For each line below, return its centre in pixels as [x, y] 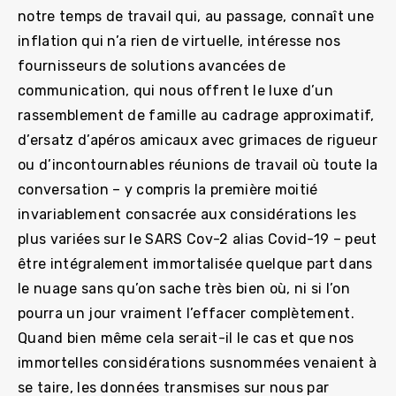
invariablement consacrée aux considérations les [187, 214]
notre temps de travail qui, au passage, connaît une [196, 16]
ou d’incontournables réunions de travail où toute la [198, 164]
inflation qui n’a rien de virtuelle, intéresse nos [179, 41]
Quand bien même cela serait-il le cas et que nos [186, 338]
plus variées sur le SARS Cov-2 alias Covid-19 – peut [198, 239]
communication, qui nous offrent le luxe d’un [176, 90]
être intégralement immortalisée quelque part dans [195, 263]
